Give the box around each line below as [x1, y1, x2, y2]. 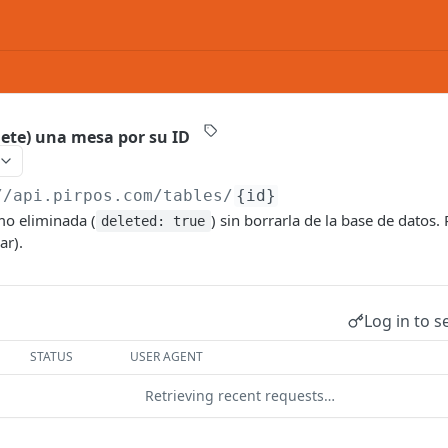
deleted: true [101, 213, 206, 229]
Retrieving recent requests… [145, 386, 335, 405]
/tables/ [152, 186, 233, 205]
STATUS [30, 348, 74, 365]
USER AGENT [130, 348, 204, 365]
